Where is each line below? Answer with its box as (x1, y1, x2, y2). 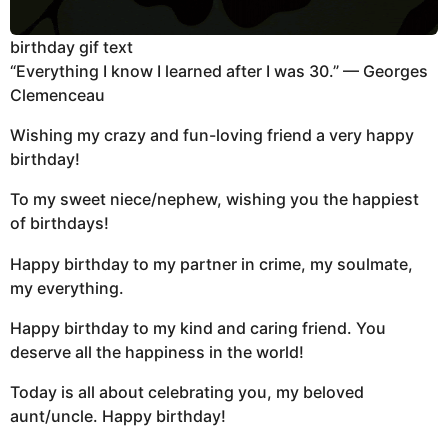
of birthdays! (10, 213, 109, 234)
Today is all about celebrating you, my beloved (10, 382, 364, 403)
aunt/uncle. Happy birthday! (10, 406, 226, 427)
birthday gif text (10, 36, 133, 57)
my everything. (10, 277, 124, 298)
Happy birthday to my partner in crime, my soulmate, (10, 253, 413, 274)
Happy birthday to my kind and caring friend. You (10, 317, 386, 338)
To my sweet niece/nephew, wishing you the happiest (10, 189, 419, 210)
